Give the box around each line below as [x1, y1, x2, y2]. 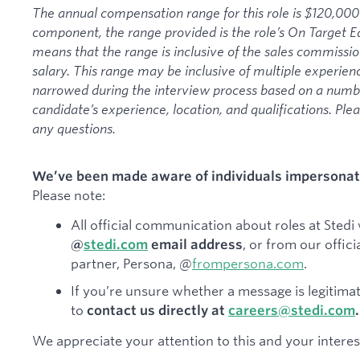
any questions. [32, 119, 116, 137]
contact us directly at [87, 302, 225, 319]
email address [148, 236, 243, 253]
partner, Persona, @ [71, 255, 192, 272]
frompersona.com [192, 255, 304, 272]
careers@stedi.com [228, 302, 355, 319]
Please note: [32, 186, 105, 203]
